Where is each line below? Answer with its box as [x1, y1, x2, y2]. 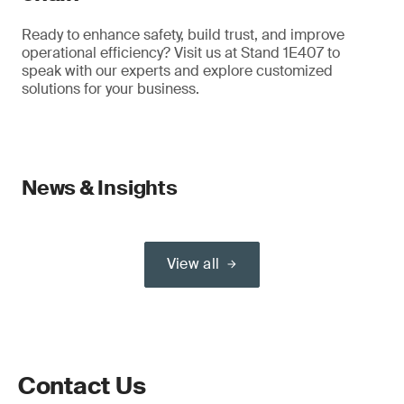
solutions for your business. [22, 79, 199, 98]
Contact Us [18, 371, 146, 401]
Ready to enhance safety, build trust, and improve [22, 25, 344, 44]
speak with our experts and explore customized [22, 61, 333, 80]
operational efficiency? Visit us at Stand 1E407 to [22, 43, 340, 62]
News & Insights [22, 175, 178, 201]
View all [166, 254, 220, 273]
